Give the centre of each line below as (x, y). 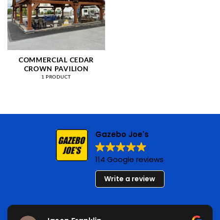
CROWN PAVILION (56, 69)
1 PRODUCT (56, 76)
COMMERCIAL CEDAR (56, 60)
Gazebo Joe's (122, 134)
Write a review (130, 179)
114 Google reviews (129, 159)
